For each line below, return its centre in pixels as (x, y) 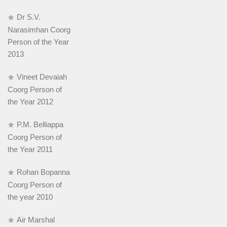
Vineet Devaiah (42, 77)
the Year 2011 (30, 149)
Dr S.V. (29, 17)
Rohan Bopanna (43, 172)
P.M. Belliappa (40, 125)
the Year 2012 (30, 102)
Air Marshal (36, 220)
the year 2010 (30, 197)
